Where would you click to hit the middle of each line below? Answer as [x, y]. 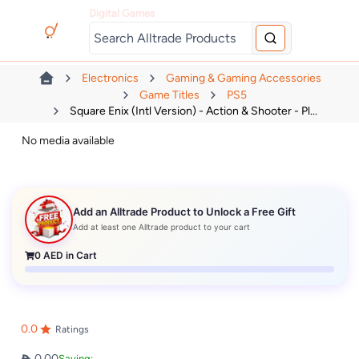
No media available [69, 141]
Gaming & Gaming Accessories [243, 79]
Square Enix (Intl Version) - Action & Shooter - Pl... [193, 111]
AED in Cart [69, 256]
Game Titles [169, 95]
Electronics [110, 79]
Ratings [72, 329]
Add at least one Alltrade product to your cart [162, 226]
